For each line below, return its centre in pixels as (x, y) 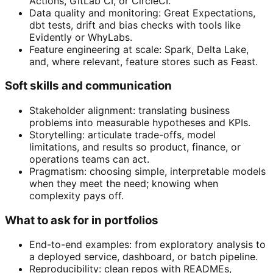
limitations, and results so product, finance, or (135, 147)
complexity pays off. (76, 195)
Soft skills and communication (88, 86)
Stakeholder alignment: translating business (129, 110)
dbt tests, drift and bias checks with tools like (135, 25)
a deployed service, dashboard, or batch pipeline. (144, 257)
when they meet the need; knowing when (124, 183)
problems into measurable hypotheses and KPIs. (140, 122)
